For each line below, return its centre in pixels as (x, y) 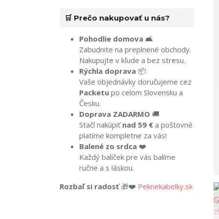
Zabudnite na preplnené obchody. (135, 50)
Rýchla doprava (108, 71)
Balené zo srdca (108, 146)
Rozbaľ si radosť (89, 186)
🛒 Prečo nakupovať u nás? (117, 18)
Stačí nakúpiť (101, 125)
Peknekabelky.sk (165, 186)
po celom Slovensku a (146, 93)
